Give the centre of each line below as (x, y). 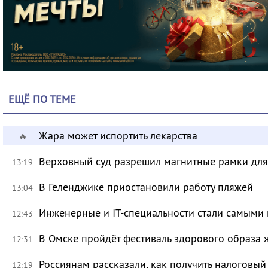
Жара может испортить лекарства (118, 136)
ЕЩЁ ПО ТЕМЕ (42, 99)
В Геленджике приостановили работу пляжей (146, 187)
